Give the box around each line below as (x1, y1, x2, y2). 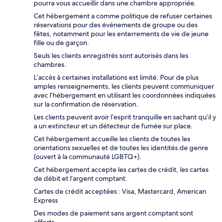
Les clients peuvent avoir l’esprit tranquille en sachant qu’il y (34, 112, 216, 122)
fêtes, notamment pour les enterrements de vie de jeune (34, 29, 209, 39)
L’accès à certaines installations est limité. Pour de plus (34, 73, 199, 82)
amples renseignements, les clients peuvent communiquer (34, 82, 214, 91)
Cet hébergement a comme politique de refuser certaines (34, 11, 212, 21)
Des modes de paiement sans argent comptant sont (34, 209, 193, 218)
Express (34, 196, 58, 205)
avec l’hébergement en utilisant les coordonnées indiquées (34, 91, 216, 100)
